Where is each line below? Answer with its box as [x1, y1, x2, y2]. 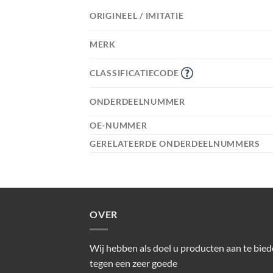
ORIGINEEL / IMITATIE [90, 10, 186, 21]
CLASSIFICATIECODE [90, 68, 181, 79]
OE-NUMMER [90, 120, 150, 131]
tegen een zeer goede [90, 257, 177, 269]
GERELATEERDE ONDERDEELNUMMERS [90, 138, 263, 149]
